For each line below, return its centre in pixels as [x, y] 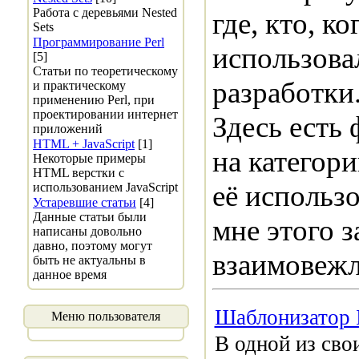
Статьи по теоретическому [105, 71]
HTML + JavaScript [84, 144]
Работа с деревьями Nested [105, 12]
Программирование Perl [99, 42]
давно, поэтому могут [93, 246]
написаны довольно [87, 231]
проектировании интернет [105, 114]
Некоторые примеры [89, 158]
